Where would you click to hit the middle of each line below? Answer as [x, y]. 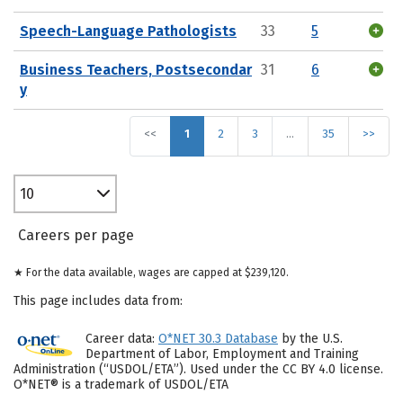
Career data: [122, 339]
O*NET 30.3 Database [218, 339]
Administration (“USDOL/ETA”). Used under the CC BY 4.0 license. [198, 369]
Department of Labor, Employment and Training [222, 354]
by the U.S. [310, 339]
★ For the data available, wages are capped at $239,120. [151, 273]
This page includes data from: [98, 301]
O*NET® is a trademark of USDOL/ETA [121, 385]
